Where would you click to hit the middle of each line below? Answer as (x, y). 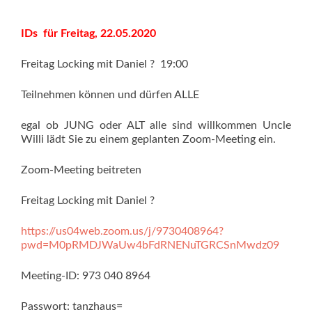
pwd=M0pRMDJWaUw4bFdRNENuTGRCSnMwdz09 (150, 245)
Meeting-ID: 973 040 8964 (86, 276)
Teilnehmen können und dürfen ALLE (110, 95)
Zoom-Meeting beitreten (81, 170)
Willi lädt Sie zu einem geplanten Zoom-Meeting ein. (148, 139)
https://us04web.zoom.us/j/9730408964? (122, 231)
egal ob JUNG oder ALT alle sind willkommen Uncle (156, 125)
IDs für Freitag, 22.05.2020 (88, 33)
